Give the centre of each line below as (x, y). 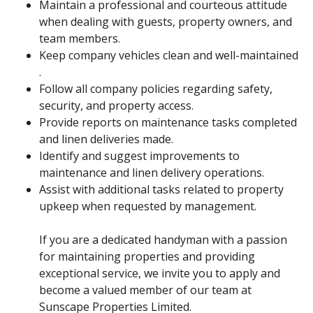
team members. (80, 38)
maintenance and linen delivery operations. (152, 173)
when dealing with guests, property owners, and (166, 22)
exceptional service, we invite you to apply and (160, 273)
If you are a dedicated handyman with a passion (163, 240)
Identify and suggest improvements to (139, 156)
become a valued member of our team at (145, 290)
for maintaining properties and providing (147, 256)
